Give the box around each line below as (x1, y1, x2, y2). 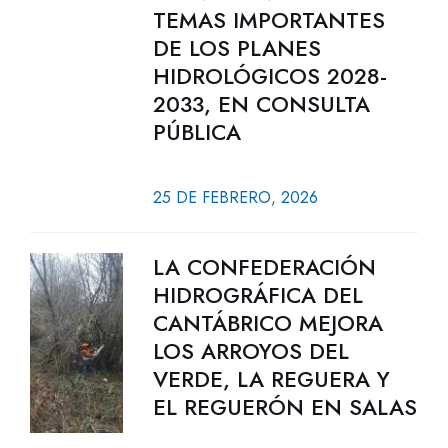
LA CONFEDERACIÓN (152, 251, 376, 283)
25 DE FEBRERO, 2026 (152, 186, 318, 209)
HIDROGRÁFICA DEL (152, 279, 363, 311)
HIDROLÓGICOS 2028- (152, 60, 387, 92)
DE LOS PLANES (152, 32, 321, 64)
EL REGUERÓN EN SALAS (152, 391, 417, 423)
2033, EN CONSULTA (152, 88, 370, 120)
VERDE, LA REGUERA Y (152, 363, 390, 395)
